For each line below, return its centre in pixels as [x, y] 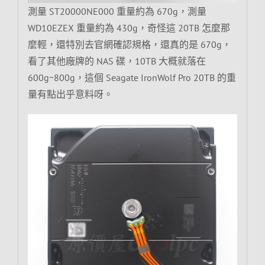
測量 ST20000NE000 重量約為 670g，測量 [117, 11]
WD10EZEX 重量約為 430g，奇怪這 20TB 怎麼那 [129, 28]
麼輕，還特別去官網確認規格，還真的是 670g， [129, 44]
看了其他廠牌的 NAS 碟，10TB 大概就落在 [117, 61]
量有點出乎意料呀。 [70, 94]
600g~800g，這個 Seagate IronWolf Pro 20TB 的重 [132, 77]
